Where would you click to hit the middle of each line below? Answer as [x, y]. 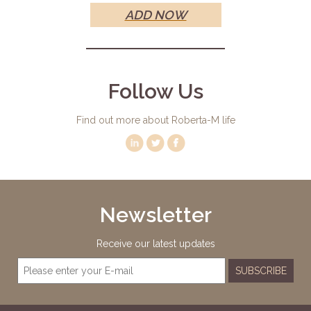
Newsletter [155, 215]
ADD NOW [155, 15]
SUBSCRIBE [261, 270]
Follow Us [155, 91]
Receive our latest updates [155, 243]
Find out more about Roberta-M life [155, 120]
